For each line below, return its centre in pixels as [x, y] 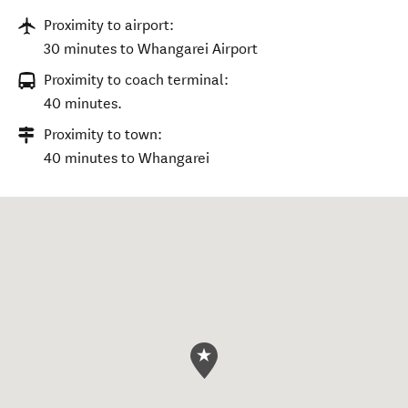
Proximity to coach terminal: [136, 80]
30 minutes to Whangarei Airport [151, 49]
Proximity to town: [103, 134]
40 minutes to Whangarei [127, 158]
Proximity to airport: [109, 25]
